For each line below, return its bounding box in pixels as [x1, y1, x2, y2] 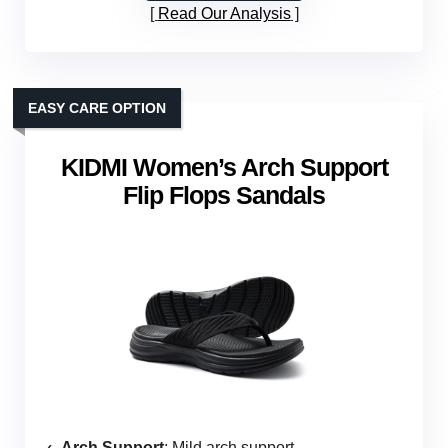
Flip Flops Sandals [123, 181, 325, 210]
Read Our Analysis [157, 5, 291, 23]
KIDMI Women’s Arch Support [60, 153, 388, 182]
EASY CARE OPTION [28, 100, 166, 117]
